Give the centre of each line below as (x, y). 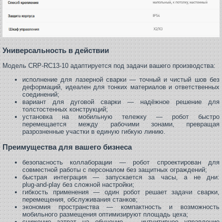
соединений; (41, 94)
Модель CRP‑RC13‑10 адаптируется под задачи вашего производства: (109, 65)
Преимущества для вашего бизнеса (67, 147)
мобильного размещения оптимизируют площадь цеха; (105, 215)
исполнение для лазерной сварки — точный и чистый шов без (121, 79)
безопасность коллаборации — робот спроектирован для (121, 163)
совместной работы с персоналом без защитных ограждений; (115, 170)
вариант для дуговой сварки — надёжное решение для (121, 102)
